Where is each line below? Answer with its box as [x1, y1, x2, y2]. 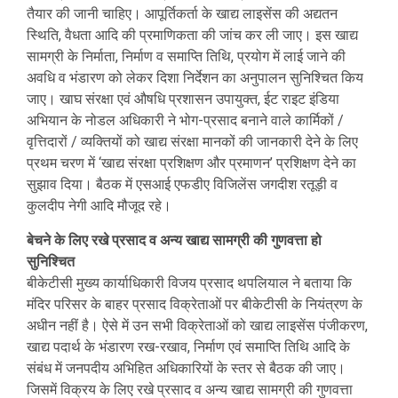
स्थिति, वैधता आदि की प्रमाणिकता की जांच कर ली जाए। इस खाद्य [27, 26, 358, 44]
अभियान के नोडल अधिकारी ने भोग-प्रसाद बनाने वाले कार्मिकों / [27, 111, 344, 129]
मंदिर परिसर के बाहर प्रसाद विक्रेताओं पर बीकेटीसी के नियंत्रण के [27, 295, 362, 313]
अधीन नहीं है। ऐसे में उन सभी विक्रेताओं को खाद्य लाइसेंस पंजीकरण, [27, 316, 368, 334]
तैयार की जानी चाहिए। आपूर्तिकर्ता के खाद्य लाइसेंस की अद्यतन [27, 4, 338, 22]
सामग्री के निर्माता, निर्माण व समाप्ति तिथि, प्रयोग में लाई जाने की [27, 47, 346, 65]
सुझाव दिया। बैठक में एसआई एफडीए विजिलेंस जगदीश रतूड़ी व [27, 175, 338, 193]
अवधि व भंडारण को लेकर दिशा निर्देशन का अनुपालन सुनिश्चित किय [27, 68, 363, 86]
